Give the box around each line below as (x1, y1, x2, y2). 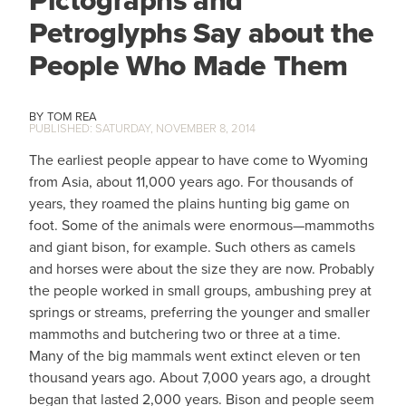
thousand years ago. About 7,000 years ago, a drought (29, 367, 371, 387)
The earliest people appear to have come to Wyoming (29, 150, 368, 169)
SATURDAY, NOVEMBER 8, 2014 (95, 120, 256, 136)
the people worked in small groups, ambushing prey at (29, 280, 372, 300)
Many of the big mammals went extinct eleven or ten (29, 345, 361, 365)
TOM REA (47, 108, 97, 124)
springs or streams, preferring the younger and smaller (29, 302, 370, 322)
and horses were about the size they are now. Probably (29, 258, 374, 278)
